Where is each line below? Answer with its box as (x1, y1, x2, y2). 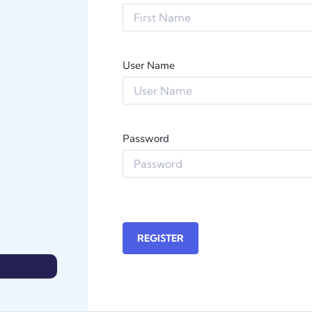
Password (123, 132, 169, 146)
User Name (123, 58, 175, 72)
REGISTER (137, 232, 184, 244)
